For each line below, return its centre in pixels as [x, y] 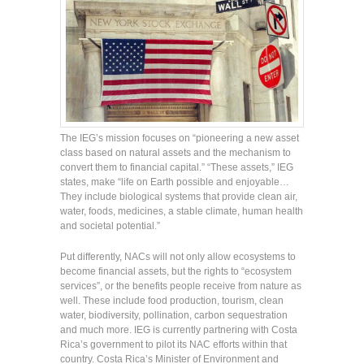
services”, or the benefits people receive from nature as [181, 286]
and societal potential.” [110, 226]
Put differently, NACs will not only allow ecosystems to [178, 257]
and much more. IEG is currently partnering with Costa [179, 330]
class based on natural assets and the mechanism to [175, 153]
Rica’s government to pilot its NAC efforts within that [173, 345]
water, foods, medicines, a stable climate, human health [182, 212]
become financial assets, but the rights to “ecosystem [176, 272]
